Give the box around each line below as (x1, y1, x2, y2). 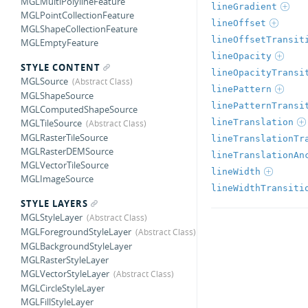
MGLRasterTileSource (21, 131, 108, 144)
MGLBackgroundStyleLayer (21, 240, 132, 252)
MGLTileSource (21, 117, 82, 129)
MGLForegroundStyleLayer (21, 225, 131, 238)
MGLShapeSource (21, 89, 93, 102)
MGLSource (21, 75, 68, 87)
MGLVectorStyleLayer (21, 267, 109, 280)
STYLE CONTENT (21, 61, 100, 74)
